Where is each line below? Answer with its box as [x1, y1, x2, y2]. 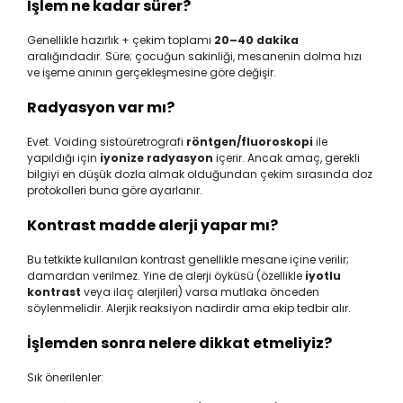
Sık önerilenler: [27, 369, 103, 385]
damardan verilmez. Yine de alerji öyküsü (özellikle [27, 267, 305, 283]
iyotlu [305, 267, 341, 283]
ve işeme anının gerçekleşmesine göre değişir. [27, 64, 276, 80]
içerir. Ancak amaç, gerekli [213, 149, 360, 166]
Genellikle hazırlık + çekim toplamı [27, 31, 214, 48]
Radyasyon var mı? [27, 96, 175, 118]
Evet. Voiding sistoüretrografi [27, 133, 186, 149]
